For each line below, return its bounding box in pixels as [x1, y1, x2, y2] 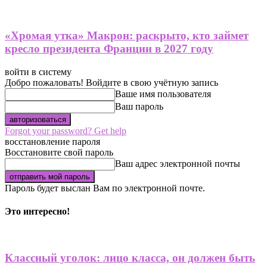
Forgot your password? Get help [5, 125, 126, 136]
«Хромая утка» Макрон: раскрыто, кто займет [5, 29, 249, 42]
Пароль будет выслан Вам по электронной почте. [5, 182, 205, 193]
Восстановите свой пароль [5, 147, 113, 157]
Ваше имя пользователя [115, 88, 211, 99]
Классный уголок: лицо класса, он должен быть [5, 251, 255, 264]
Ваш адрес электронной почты [115, 158, 240, 169]
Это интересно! [5, 206, 70, 216]
